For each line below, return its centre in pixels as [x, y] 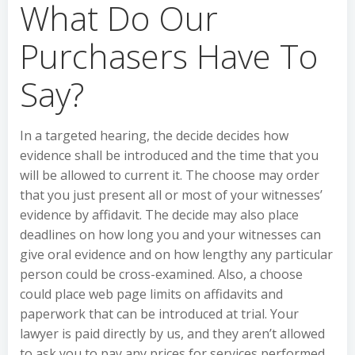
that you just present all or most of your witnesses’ [171, 195]
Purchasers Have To [169, 56]
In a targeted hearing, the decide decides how [154, 136]
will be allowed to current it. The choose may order [170, 175]
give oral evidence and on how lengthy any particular [176, 254]
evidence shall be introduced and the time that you [169, 155]
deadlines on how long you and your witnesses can [170, 235]
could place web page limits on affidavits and [151, 294]
